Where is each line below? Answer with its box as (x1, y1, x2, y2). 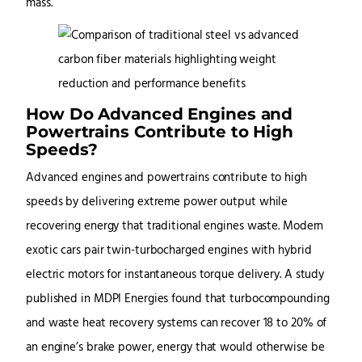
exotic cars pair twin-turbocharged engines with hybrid (26, 242, 312, 261)
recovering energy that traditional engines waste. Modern (26, 217, 324, 237)
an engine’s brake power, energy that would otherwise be (26, 339, 325, 358)
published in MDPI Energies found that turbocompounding (26, 290, 330, 309)
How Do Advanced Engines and (26, 103, 293, 124)
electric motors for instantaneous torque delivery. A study (26, 266, 325, 285)
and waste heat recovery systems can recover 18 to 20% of (26, 314, 327, 334)
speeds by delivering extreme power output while (26, 193, 288, 213)
